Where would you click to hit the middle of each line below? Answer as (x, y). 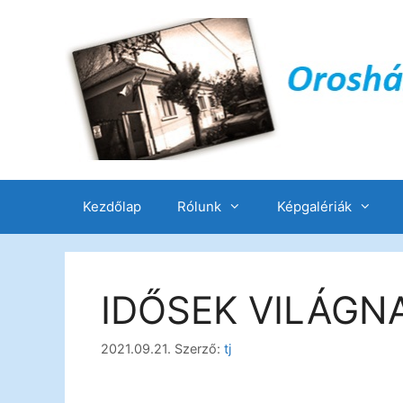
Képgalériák (314, 206)
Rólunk (199, 206)
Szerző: (199, 348)
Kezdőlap (112, 206)
